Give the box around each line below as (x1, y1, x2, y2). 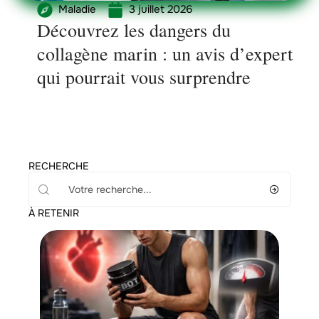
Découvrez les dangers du (37, 18, 231, 42)
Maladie (58, 2, 96, 16)
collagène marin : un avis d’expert (37, 41, 293, 66)
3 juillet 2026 (129, 2, 192, 16)
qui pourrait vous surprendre (37, 65, 251, 89)
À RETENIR (28, 206, 79, 219)
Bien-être (57, 299, 95, 311)
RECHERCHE (28, 159, 89, 172)
